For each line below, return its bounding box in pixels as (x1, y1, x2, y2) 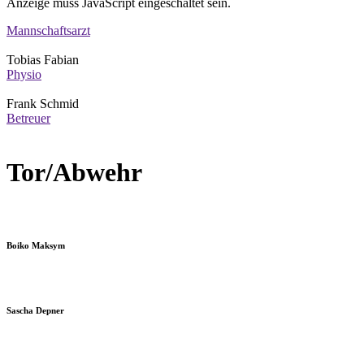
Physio (6, 67, 41, 81)
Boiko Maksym (6, 240, 65, 250)
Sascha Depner (6, 305, 64, 315)
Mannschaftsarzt (6, 23, 90, 37)
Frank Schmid (6, 96, 79, 110)
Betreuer (6, 110, 50, 125)
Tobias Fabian (6, 52, 79, 67)
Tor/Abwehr (6, 158, 142, 188)
